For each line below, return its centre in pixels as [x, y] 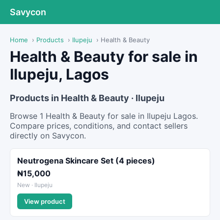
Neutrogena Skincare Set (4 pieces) [86, 161]
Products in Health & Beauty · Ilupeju [87, 98]
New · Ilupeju [35, 185]
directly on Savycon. [48, 136]
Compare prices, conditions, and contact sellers [99, 126]
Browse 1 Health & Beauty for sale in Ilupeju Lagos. [104, 116]
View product [45, 201]
